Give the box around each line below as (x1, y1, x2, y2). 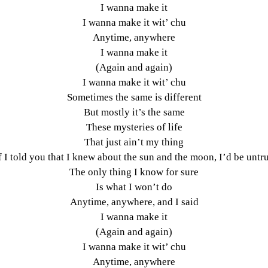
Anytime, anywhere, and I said (69, 196, 199, 208)
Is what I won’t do (96, 181, 172, 193)
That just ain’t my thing (84, 136, 184, 148)
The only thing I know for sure (69, 166, 199, 178)
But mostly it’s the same (83, 106, 185, 118)
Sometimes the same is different (66, 91, 202, 103)
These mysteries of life (86, 121, 182, 133)
